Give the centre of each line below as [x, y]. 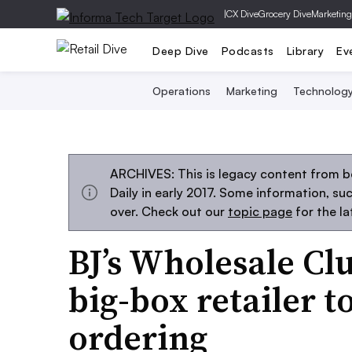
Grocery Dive [285, 14]
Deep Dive [181, 50]
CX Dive [242, 14]
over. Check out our [169, 211]
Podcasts [247, 50]
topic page [260, 211]
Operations [181, 91]
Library [305, 50]
